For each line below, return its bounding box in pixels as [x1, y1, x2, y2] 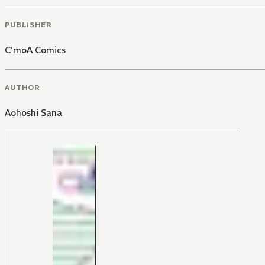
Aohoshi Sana [5, 106, 62, 118]
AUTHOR [5, 82, 40, 92]
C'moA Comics [5, 44, 66, 56]
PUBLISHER [5, 20, 52, 29]
